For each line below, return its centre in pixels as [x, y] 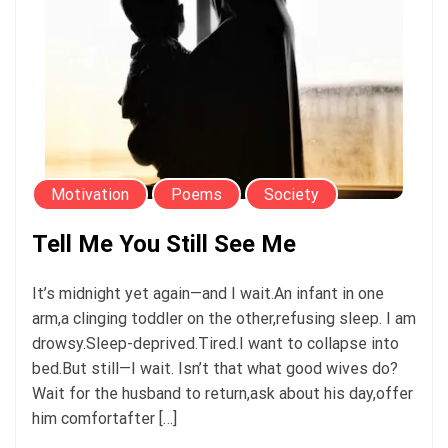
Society [291, 194]
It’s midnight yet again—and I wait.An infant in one [208, 293]
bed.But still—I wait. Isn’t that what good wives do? [215, 368]
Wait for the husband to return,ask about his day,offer [222, 393]
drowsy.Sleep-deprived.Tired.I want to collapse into [215, 343]
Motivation [90, 194]
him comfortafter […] [104, 418]
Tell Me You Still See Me [164, 243]
